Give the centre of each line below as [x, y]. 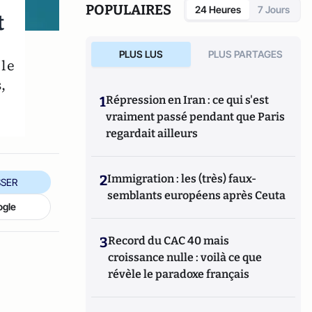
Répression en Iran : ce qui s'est [188, 100]
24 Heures [218, 9]
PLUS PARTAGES [246, 54]
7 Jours [274, 9]
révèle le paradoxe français [179, 274]
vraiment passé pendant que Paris [196, 117]
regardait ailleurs [152, 133]
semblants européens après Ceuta [197, 195]
